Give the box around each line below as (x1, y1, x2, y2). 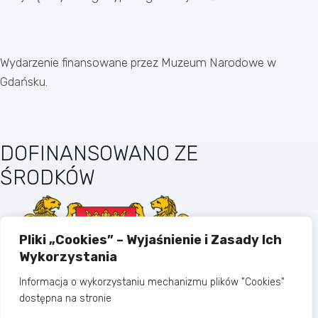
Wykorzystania (19, 249, 117, 265)
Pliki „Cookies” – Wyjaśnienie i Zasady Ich (19, 232, 282, 248)
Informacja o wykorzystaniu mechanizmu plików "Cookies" (19, 276, 285, 288)
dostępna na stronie (19, 292, 111, 305)
